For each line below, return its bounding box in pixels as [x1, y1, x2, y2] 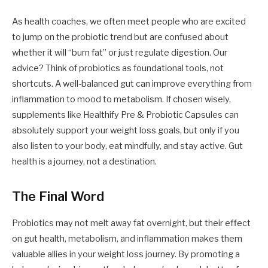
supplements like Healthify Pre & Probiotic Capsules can [12, 109, 239, 121]
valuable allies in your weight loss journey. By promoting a [12, 249, 240, 260]
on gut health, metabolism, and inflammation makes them [12, 233, 242, 245]
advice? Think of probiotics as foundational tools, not [12, 63, 224, 74]
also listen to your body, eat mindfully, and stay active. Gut [12, 141, 243, 152]
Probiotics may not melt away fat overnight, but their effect [12, 218, 251, 229]
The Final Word [12, 188, 104, 205]
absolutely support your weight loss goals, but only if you [12, 125, 239, 136]
